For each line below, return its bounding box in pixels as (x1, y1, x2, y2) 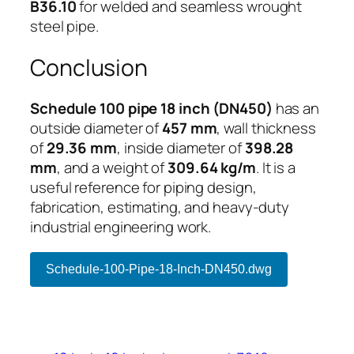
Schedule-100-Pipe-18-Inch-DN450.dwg (46, 262, 272, 276)
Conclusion (30, 51, 148, 83)
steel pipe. (30, 16, 99, 37)
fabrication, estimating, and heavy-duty (30, 197, 290, 218)
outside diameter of (30, 118, 162, 139)
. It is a (255, 157, 296, 179)
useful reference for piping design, (30, 177, 257, 198)
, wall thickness (217, 118, 316, 139)
